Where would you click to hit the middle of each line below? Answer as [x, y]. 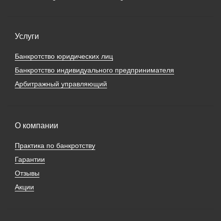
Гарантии [30, 159]
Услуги [27, 36]
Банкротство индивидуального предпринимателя [94, 70]
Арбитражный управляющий [61, 84]
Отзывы [27, 173]
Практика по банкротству [55, 145]
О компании [37, 125]
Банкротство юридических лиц [64, 56]
